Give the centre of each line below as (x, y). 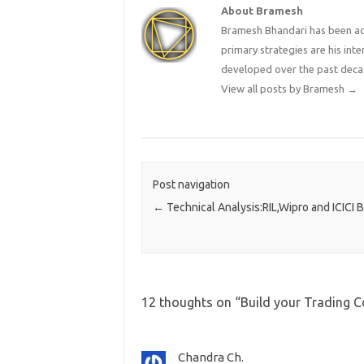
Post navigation (191, 185)
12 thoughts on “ (191, 302)
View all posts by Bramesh (284, 89)
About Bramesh (262, 11)
